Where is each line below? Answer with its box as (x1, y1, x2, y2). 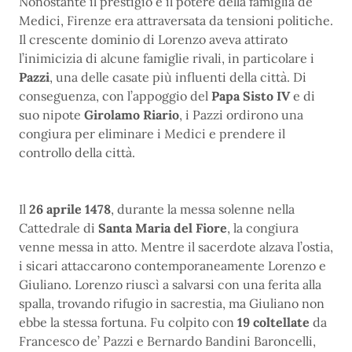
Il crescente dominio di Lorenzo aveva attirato (19, 31, 288, 47)
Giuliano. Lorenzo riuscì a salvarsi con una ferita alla (19, 277, 321, 292)
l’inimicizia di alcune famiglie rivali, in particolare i (19, 50, 314, 66)
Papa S (211, 88, 251, 104)
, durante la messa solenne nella (111, 201, 295, 217)
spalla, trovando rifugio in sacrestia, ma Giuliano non (19, 295, 324, 311)
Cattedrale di (19, 220, 98, 236)
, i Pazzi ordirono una (179, 107, 303, 123)
